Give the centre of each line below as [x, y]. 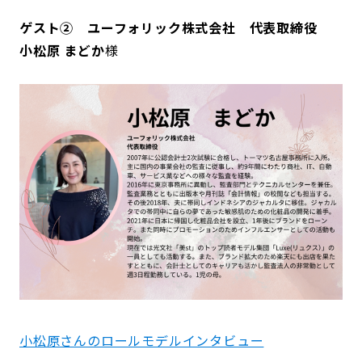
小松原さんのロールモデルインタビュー [142, 340]
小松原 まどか [62, 51]
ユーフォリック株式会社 [162, 28]
